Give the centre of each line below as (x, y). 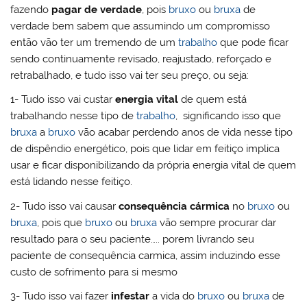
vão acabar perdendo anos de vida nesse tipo (184, 133)
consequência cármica (174, 206)
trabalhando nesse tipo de (74, 116)
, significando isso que (229, 116)
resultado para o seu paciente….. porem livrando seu (133, 239)
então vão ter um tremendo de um (95, 42)
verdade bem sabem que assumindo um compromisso (140, 26)
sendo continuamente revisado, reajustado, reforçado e (141, 59)
